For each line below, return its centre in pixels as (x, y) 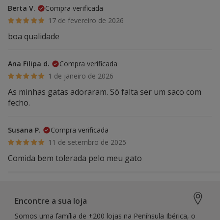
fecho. (19, 102)
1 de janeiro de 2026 (81, 76)
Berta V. (22, 8)
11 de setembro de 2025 (87, 142)
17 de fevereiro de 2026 (86, 20)
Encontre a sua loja (51, 201)
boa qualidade (34, 36)
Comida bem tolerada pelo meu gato (75, 158)
